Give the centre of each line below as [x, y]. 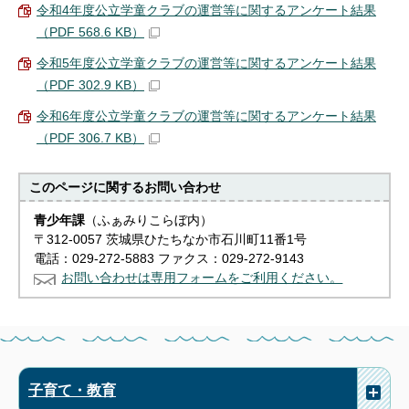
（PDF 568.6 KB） [90, 32]
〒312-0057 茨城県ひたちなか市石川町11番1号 [171, 239]
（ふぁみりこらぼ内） [149, 220]
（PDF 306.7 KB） [90, 138]
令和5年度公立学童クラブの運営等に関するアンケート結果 [206, 63]
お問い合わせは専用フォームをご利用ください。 [202, 278]
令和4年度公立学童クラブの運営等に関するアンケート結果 [206, 10]
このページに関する [87, 187]
